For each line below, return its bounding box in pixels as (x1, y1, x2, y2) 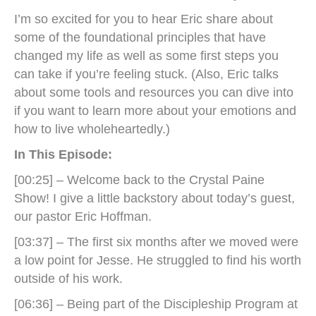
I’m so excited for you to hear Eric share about (14, 12, 273, 26)
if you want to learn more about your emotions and (14, 104, 296, 118)
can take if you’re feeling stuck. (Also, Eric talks (14, 67, 279, 81)
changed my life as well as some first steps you (14, 49, 279, 63)
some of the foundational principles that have (14, 30, 266, 44)
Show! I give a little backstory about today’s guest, (14, 191, 295, 205)
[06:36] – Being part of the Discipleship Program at (14, 297, 298, 311)
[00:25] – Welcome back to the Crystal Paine (14, 173, 265, 187)
